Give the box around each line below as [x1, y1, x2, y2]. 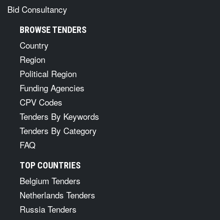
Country [20, 39, 49, 51]
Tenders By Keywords [20, 110, 99, 122]
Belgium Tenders [20, 174, 81, 187]
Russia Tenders [20, 203, 77, 215]
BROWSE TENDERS [20, 25, 86, 35]
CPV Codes [20, 96, 62, 108]
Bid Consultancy [7, 3, 67, 15]
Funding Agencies [20, 82, 84, 94]
